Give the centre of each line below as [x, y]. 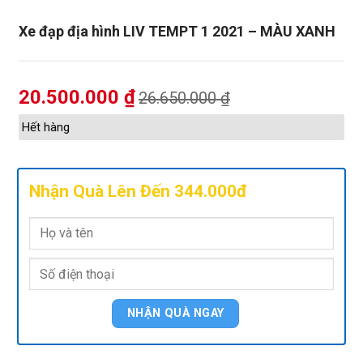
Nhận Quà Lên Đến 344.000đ [138, 191]
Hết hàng [46, 127]
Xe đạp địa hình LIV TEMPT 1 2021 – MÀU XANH [177, 31]
